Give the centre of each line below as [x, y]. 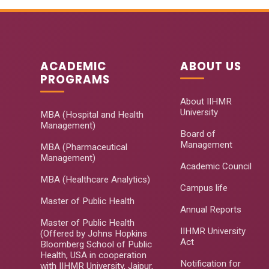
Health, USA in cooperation [93, 255]
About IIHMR [206, 101]
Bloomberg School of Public [96, 244]
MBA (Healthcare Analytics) [95, 180]
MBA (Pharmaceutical [84, 147]
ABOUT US [210, 66]
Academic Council [216, 166]
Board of [198, 134]
